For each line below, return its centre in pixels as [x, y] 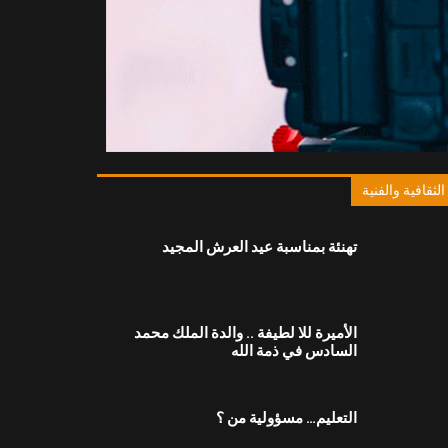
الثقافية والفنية [404, 190]
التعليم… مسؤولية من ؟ [287, 418]
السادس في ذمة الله [294, 350]
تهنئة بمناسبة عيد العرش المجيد [260, 246]
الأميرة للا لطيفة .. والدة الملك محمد [246, 332]
